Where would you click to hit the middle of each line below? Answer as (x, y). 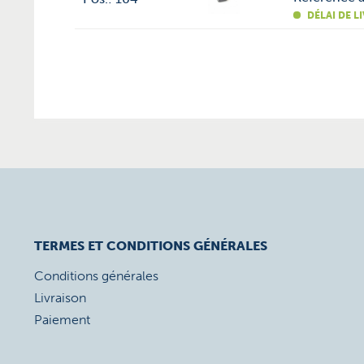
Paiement (62, 320)
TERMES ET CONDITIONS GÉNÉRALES (151, 246)
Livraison (60, 298)
